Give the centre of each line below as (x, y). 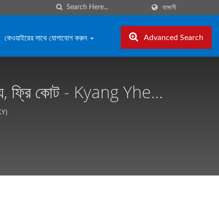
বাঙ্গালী (169, 8)
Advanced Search (174, 38)
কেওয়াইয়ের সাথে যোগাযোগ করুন (47, 38)
